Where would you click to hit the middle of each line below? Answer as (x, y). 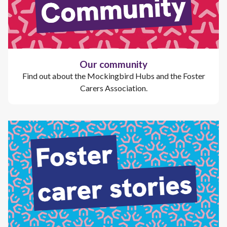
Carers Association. (113, 88)
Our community (113, 64)
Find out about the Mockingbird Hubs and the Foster (113, 75)
